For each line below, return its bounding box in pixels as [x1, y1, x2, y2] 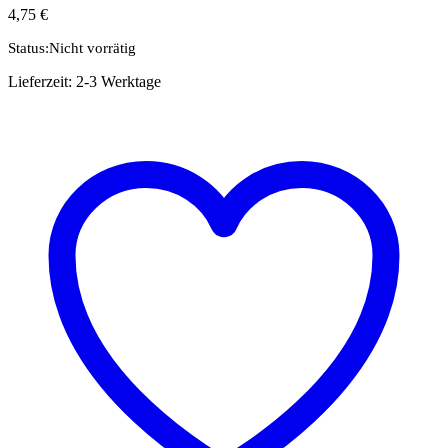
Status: [8, 40, 49, 57]
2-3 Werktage [76, 73, 161, 91]
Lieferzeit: [8, 73, 76, 91]
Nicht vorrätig [49, 40, 136, 57]
